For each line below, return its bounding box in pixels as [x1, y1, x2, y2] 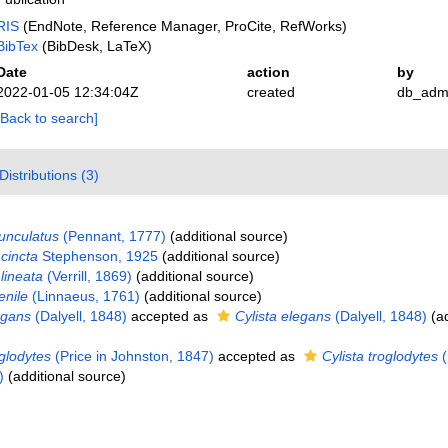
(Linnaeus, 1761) [27, 288, 140, 304]
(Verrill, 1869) [42, 268, 132, 284]
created [246, 84, 295, 100]
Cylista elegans [234, 308, 331, 324]
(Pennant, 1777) [58, 228, 166, 244]
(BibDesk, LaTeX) [37, 38, 152, 54]
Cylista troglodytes [321, 348, 438, 364]
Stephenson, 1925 [37, 248, 158, 264]
